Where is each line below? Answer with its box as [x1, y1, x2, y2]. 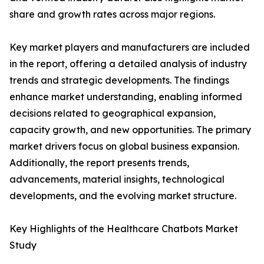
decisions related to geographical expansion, [9, 107, 216, 120]
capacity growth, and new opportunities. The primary [9, 124, 251, 136]
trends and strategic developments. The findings [9, 74, 229, 87]
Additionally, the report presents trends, [9, 157, 189, 169]
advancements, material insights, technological [9, 173, 225, 186]
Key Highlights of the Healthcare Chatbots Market [9, 223, 238, 235]
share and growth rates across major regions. [9, 8, 215, 21]
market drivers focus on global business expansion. [9, 140, 239, 153]
